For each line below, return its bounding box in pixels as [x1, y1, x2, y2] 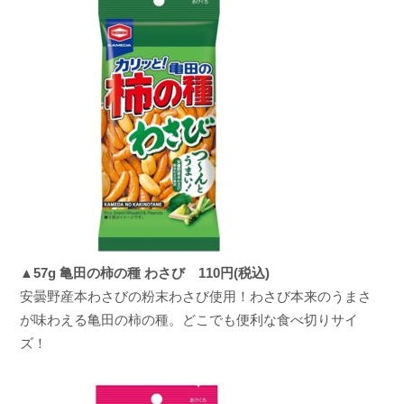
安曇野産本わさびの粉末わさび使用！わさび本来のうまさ [19, 288, 372, 304]
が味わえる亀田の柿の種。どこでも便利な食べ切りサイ [19, 311, 358, 327]
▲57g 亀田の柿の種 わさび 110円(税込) [19, 264, 270, 280]
